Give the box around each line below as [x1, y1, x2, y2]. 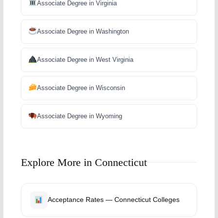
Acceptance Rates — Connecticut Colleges [47, 196, 180, 203]
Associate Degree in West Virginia [36, 55, 133, 63]
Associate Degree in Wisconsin [36, 84, 125, 91]
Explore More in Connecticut [20, 156, 147, 168]
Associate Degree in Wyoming [36, 112, 122, 120]
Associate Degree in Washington [36, 27, 129, 35]
